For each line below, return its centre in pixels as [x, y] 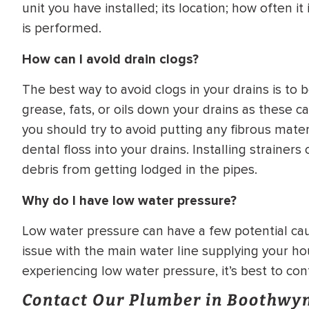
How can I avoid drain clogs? [110, 59]
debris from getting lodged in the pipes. [140, 170]
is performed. [62, 29]
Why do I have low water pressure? [129, 200]
